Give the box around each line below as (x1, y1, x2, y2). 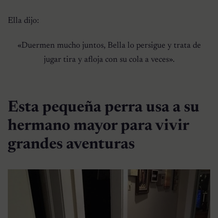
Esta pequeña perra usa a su (8, 99, 200, 115)
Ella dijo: (8, 16, 39, 25)
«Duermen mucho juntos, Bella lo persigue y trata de (17, 41, 201, 50)
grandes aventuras (8, 136, 135, 152)
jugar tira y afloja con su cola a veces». (43, 55, 175, 64)
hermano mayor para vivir (8, 118, 189, 134)
